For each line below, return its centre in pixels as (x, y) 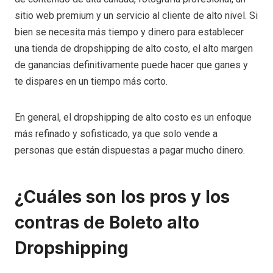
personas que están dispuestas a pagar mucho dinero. (130, 151)
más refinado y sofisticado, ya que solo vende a (116, 134)
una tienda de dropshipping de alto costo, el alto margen (134, 49)
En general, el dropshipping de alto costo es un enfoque (133, 118)
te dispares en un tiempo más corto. (91, 82)
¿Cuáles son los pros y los (122, 197)
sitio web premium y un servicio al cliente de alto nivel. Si (136, 16)
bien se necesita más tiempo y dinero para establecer (129, 32)
